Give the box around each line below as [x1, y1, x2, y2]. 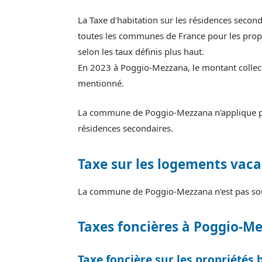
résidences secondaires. [78, 122, 173, 135]
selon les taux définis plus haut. [78, 46, 204, 58]
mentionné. [78, 77, 124, 89]
